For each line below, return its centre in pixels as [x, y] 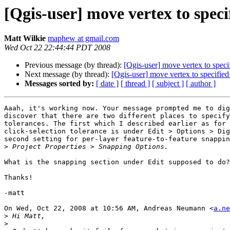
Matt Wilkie [25, 39]
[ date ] [107, 84]
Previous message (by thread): [74, 65]
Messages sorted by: [59, 84]
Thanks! [18, 178]
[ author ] [201, 84]
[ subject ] [168, 84]
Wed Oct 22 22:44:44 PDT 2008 [57, 48]
